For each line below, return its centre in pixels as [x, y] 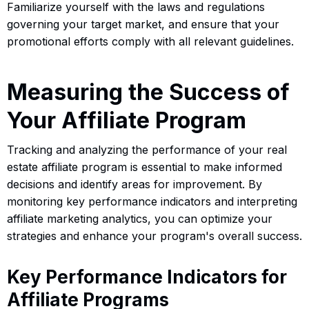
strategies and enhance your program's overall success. [154, 236]
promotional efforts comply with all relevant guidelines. [150, 41]
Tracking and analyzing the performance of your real [147, 149]
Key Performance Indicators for [147, 277]
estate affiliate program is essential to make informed [144, 167]
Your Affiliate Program [127, 120]
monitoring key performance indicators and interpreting [152, 201]
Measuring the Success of [148, 92]
